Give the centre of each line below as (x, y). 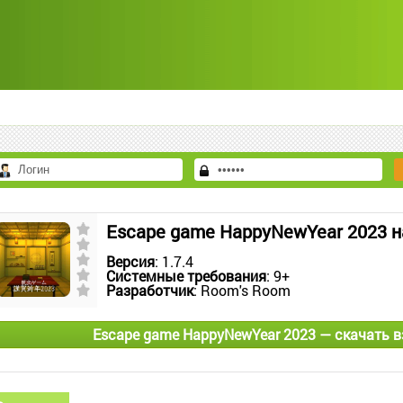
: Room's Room (242, 290)
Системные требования (186, 276)
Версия (130, 261)
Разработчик (150, 290)
